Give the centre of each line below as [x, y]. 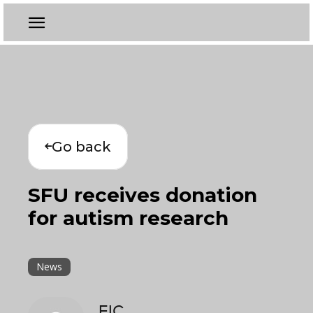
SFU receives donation [143, 195]
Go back [81, 147]
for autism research [128, 218]
